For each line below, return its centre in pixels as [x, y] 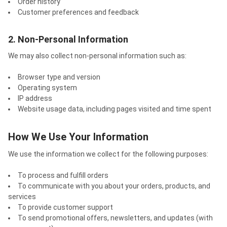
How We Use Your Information [78, 137]
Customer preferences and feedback [78, 12]
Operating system [47, 87]
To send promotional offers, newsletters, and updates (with [115, 218]
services [22, 196]
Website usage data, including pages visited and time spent [115, 109]
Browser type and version [59, 77]
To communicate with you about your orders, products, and [114, 186]
